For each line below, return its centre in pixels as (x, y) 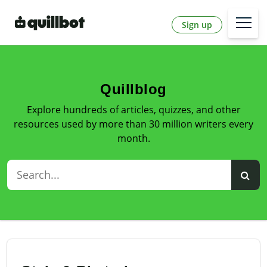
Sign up (197, 24)
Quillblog (133, 89)
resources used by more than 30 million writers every (133, 124)
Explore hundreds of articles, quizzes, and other (133, 110)
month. (133, 139)
